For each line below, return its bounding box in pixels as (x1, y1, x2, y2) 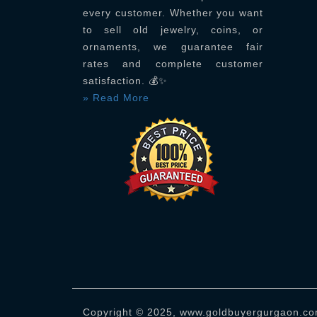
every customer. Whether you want (83, 7, 263, 19)
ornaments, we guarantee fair (83, 41, 263, 53)
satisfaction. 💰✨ (83, 75, 168, 87)
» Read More (83, 92, 149, 104)
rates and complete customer (83, 58, 263, 70)
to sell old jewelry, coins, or (83, 24, 263, 36)
